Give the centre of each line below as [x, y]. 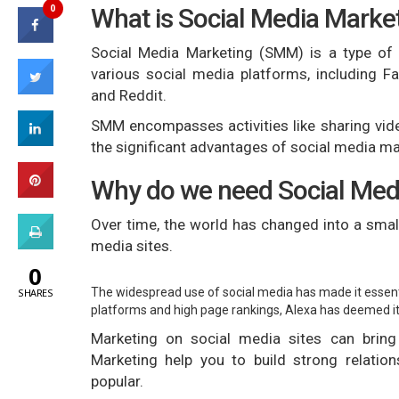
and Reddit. [129, 96]
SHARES [35, 293]
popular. [117, 382]
